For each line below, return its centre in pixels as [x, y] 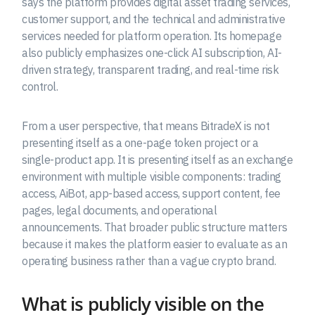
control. [40, 87]
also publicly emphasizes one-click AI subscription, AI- [152, 53]
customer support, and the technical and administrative [154, 19]
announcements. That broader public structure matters [155, 227]
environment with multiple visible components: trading [152, 177]
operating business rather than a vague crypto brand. [149, 261]
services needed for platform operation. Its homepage [152, 36]
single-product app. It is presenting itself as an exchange [157, 160]
